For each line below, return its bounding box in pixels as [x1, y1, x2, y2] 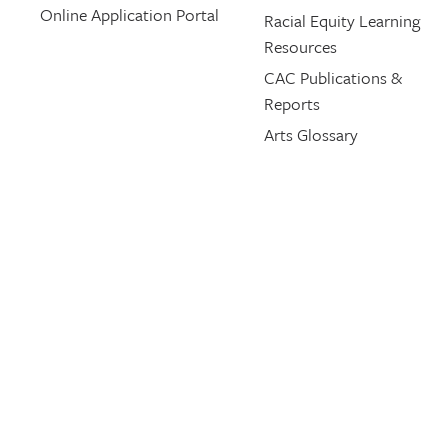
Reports [263, 91, 320, 116]
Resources [263, 34, 337, 59]
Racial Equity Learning [263, 8, 420, 33]
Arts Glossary [263, 122, 358, 147]
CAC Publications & [263, 65, 402, 90]
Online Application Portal [40, 2, 219, 27]
